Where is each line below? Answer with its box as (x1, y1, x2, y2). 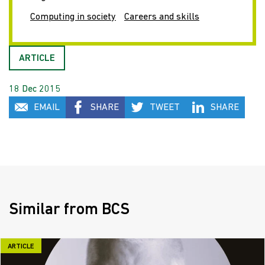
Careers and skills (124, 12, 199, 22)
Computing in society (30, 12, 116, 22)
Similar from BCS (9, 202, 130, 218)
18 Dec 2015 (9, 85, 60, 94)
